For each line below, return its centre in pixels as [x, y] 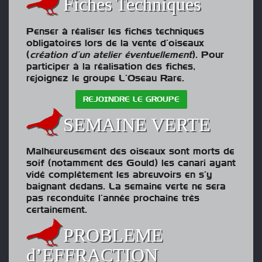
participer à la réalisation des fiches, [111, 66]
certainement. [57, 210]
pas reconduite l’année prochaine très [113, 199]
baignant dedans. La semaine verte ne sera [126, 187]
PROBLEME [113, 235]
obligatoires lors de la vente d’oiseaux [115, 43]
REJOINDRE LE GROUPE [131, 99]
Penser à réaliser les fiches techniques [115, 31]
